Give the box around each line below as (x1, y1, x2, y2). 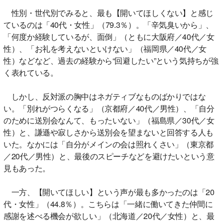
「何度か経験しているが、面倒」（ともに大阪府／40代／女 (3, 31, 215, 43)
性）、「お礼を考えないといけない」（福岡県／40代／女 (3, 43, 207, 55)
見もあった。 (3, 162, 50, 174)
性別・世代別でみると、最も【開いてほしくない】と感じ (3, 7, 214, 19)
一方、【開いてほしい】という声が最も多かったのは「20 (3, 186, 215, 198)
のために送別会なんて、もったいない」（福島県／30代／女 (3, 114, 215, 126)
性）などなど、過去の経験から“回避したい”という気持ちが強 (3, 55, 219, 67)
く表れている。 (3, 67, 58, 79)
